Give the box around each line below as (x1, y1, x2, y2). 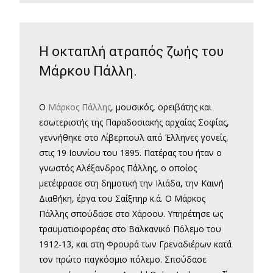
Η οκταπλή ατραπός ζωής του (39, 44, 224, 60)
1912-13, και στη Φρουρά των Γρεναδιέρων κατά (39, 238, 232, 250)
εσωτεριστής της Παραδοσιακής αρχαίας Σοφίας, (39, 116, 229, 129)
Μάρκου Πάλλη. (39, 63, 137, 79)
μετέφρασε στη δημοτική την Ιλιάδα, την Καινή (39, 177, 224, 190)
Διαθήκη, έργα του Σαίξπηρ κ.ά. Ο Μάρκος (39, 193, 205, 205)
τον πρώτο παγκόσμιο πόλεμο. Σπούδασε (39, 253, 207, 266)
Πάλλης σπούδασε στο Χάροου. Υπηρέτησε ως (39, 208, 223, 220)
